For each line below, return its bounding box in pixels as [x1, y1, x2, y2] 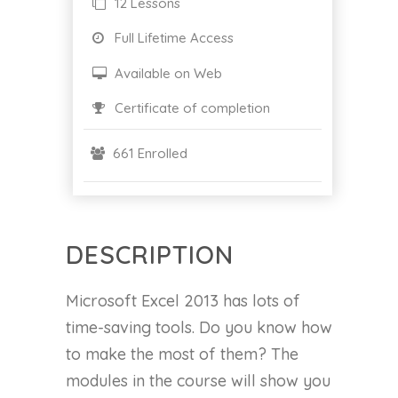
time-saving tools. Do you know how [66, 317, 332, 338]
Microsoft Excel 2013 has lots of [66, 291, 300, 312]
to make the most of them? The [66, 344, 298, 365]
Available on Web [111, 64, 222, 82]
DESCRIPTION [66, 239, 234, 271]
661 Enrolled [109, 145, 187, 163]
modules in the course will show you [66, 370, 330, 392]
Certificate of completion [111, 99, 270, 117]
